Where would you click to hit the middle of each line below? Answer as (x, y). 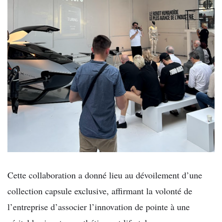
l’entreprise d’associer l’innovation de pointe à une (99, 207)
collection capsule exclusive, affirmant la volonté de (100, 191)
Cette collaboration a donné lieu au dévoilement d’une (105, 175)
